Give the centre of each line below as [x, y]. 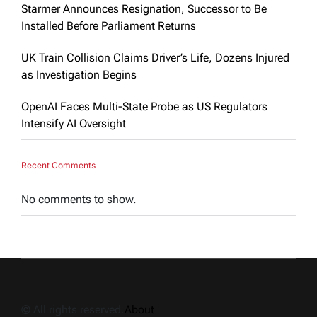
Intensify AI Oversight [74, 123]
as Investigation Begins [79, 74]
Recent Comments [58, 165]
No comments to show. [79, 199]
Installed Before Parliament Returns [109, 25]
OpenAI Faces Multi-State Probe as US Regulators [144, 106]
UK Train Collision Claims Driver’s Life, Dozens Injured [155, 57]
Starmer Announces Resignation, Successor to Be [144, 8]
